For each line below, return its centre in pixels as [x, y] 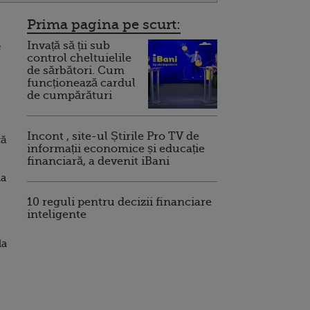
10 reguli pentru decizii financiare [119, 202]
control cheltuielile [79, 58]
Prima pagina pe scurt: [104, 25]
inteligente [57, 215]
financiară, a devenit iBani [98, 161]
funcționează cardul [81, 83]
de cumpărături [70, 95]
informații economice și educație [116, 149]
